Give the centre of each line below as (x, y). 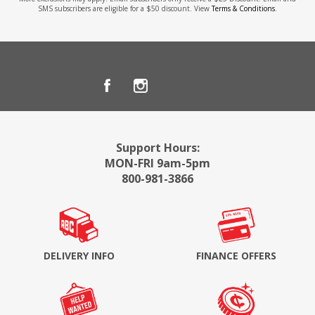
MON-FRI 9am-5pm (157, 163)
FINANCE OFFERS (236, 256)
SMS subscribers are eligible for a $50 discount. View (125, 9)
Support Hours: (157, 148)
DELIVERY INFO (79, 256)
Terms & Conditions (243, 9)
